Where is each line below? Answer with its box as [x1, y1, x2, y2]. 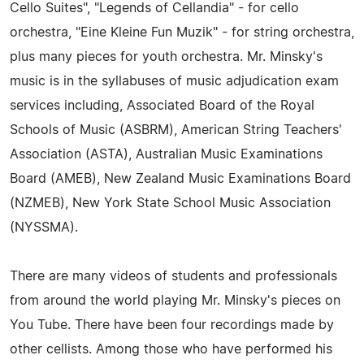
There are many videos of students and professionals [10, 270, 337, 283]
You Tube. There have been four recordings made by [10, 318, 334, 331]
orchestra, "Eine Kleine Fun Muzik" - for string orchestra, [10, 26, 354, 39]
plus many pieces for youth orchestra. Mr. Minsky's [10, 50, 323, 63]
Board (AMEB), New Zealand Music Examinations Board [10, 172, 351, 185]
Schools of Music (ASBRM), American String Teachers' [10, 123, 342, 136]
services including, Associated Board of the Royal [10, 99, 314, 112]
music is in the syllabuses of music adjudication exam [10, 75, 339, 88]
